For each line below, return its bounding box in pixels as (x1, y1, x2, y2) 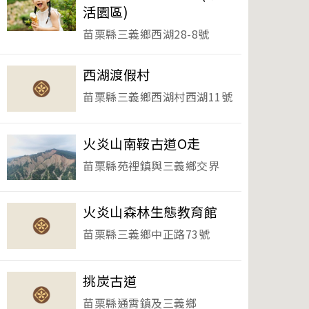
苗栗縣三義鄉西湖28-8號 (83, 26, 210, 42)
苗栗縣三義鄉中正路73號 (83, 226, 210, 243)
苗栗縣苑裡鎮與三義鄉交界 (83, 157, 219, 174)
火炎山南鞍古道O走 (83, 133, 201, 153)
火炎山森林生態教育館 (83, 202, 217, 222)
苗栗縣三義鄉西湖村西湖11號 (83, 88, 232, 105)
